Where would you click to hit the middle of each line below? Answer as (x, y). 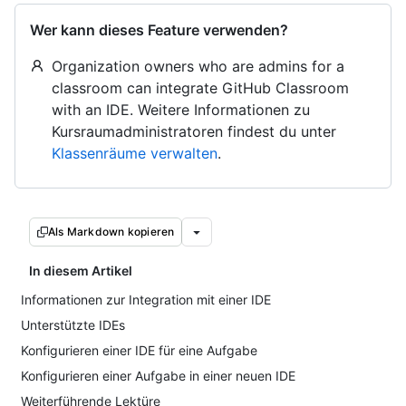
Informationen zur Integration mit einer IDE (146, 300)
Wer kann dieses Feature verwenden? (159, 30)
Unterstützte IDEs (73, 325)
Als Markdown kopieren (111, 232)
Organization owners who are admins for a (198, 66)
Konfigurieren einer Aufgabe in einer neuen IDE (158, 376)
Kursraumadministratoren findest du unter (194, 131)
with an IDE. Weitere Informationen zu (181, 110)
